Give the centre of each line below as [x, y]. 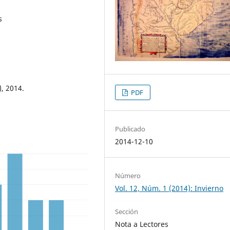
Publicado [130, 129]
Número [128, 176]
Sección [127, 212]
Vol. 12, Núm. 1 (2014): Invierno [169, 188]
